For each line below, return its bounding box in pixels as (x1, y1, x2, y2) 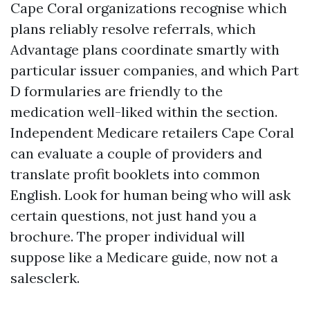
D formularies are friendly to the (10, 82, 223, 100)
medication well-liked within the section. (10, 103, 277, 120)
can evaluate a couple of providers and (10, 145, 262, 162)
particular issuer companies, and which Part (10, 62, 299, 79)
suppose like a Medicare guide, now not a (10, 248, 278, 266)
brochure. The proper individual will (10, 228, 245, 245)
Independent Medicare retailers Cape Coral (10, 124, 294, 141)
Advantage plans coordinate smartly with (10, 41, 280, 58)
